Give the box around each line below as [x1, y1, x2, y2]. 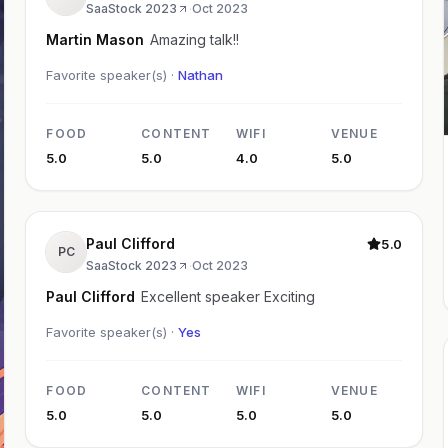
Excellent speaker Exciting [141, 288, 316, 306]
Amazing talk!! [150, 31, 240, 49]
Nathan [178, 67, 224, 84]
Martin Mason [46, 31, 145, 49]
